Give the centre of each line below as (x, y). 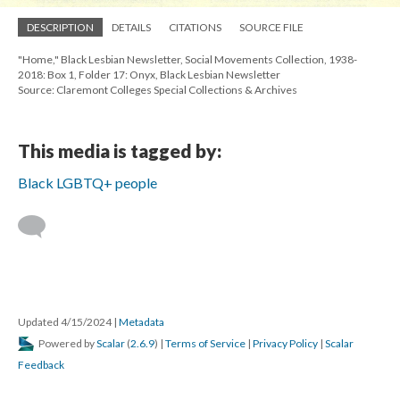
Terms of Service (205, 344)
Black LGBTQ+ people (87, 183)
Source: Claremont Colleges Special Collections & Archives (158, 90)
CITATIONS (195, 28)
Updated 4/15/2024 (66, 322)
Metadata (142, 322)
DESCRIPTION (60, 28)
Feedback (41, 365)
